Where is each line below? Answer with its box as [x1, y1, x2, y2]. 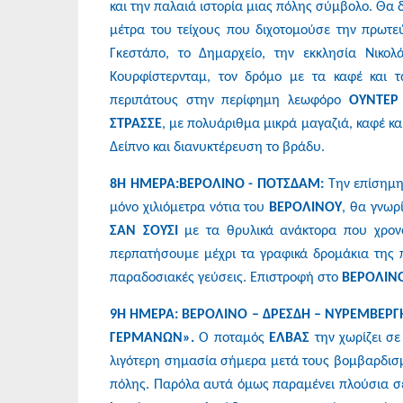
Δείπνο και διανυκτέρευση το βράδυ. [110, 139, 325, 155]
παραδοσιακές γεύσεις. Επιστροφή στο [110, 270, 342, 285]
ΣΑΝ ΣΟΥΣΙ [110, 223, 178, 238]
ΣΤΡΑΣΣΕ [110, 116, 162, 131]
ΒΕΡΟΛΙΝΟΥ [269, 200, 343, 215]
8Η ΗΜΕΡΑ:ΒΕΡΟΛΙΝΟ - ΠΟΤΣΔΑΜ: [110, 176, 325, 192]
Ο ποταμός [194, 330, 270, 345]
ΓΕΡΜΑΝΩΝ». [110, 330, 194, 345]
